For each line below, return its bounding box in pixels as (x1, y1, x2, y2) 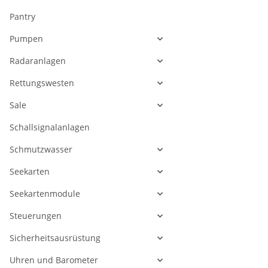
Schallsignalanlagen (10, 121, 90, 133)
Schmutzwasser (10, 144, 72, 156)
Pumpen (10, 33, 43, 45)
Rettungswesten (10, 77, 74, 89)
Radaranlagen (10, 55, 66, 67)
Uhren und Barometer (10, 254, 98, 266)
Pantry (10, 11, 35, 23)
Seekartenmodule (10, 188, 80, 200)
